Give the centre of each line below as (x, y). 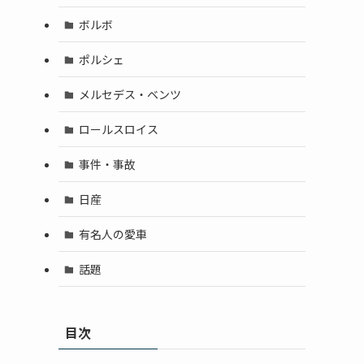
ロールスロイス (118, 130)
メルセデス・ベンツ (130, 95)
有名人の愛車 (113, 234)
